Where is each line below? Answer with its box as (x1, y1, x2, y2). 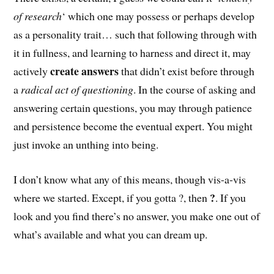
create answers (50, 63, 119, 80)
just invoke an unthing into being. (13, 137, 159, 152)
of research (13, 9, 62, 24)
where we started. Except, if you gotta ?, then (13, 190, 210, 206)
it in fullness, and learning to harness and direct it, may (13, 45, 251, 61)
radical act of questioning (21, 82, 134, 97)
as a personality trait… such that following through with (13, 27, 257, 42)
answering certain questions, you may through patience (13, 100, 253, 116)
